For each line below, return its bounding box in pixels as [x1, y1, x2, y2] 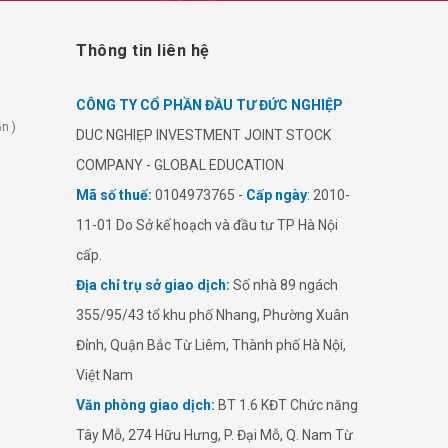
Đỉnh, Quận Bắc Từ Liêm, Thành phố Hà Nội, [76, 336, 346, 353]
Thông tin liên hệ [76, 40, 210, 60]
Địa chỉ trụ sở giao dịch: [76, 276, 230, 293]
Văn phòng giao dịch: [76, 396, 215, 413]
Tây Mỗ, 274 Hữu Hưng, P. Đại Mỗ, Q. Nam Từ [76, 426, 353, 443]
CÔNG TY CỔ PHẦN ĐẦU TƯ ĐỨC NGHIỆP [76, 96, 343, 113]
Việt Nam [76, 366, 133, 383]
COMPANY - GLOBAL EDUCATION [76, 156, 284, 173]
